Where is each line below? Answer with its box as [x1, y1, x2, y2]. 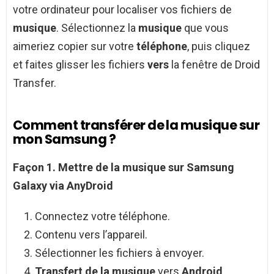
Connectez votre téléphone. [35, 210, 170, 223]
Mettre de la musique [58, 161, 168, 174]
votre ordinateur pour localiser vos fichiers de [13, 3, 232, 17]
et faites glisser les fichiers [13, 58, 147, 72]
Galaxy [13, 179, 50, 193]
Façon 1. [13, 161, 58, 174]
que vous [182, 21, 229, 35]
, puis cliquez [187, 40, 250, 53]
